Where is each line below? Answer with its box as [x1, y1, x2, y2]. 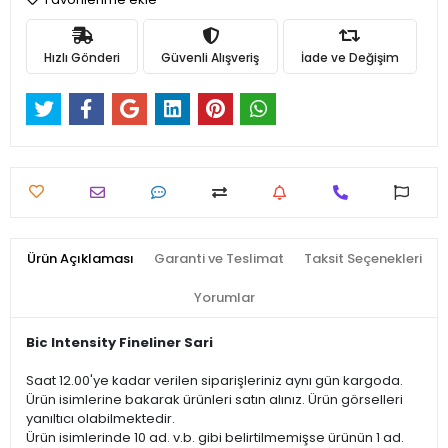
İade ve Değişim [300, 48, 399, 66]
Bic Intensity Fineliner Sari [26, 333, 213, 353]
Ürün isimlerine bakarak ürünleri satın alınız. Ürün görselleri [26, 390, 403, 410]
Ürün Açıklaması [26, 249, 134, 269]
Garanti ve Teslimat [153, 249, 284, 269]
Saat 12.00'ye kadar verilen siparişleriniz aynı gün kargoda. [26, 371, 403, 391]
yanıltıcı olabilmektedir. [26, 409, 175, 429]
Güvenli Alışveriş [161, 48, 260, 66]
